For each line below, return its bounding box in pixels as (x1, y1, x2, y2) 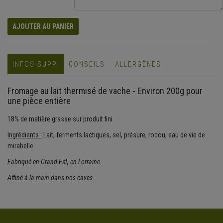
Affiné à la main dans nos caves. (7, 174, 95, 182)
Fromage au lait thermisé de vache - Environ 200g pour (7, 86, 203, 97)
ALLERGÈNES (115, 60, 161, 69)
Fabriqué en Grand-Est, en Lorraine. (7, 158, 102, 166)
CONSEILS (69, 60, 105, 69)
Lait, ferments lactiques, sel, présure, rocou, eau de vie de (42, 131, 205, 139)
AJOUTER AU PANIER (12, 22, 74, 31)
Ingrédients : (7, 131, 42, 139)
